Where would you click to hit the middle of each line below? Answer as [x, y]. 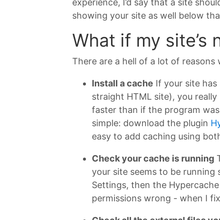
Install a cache [123, 83]
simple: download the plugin [151, 123]
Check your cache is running [153, 158]
